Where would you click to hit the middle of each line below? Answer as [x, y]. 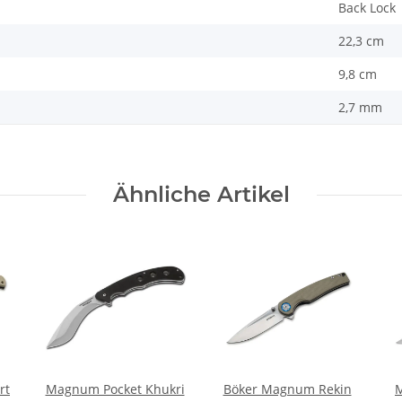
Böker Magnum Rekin [287, 389]
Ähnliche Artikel [201, 195]
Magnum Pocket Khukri [115, 389]
